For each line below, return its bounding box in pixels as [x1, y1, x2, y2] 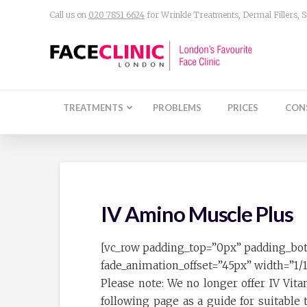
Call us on [49, 9, 88, 20]
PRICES [228, 102, 259, 114]
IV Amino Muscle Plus [101, 201, 293, 228]
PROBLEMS [153, 102, 202, 114]
